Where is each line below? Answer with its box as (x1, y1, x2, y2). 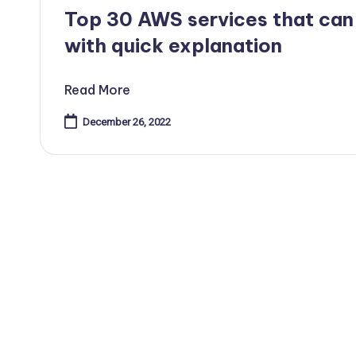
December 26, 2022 (82, 116, 171, 129)
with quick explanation (64, 33, 282, 58)
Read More (64, 82, 130, 99)
